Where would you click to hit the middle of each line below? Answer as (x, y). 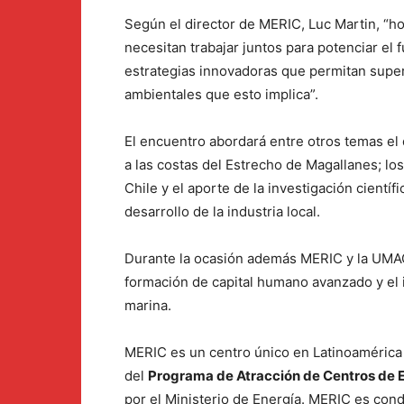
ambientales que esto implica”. (221, 95)
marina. (148, 306)
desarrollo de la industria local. (222, 212)
